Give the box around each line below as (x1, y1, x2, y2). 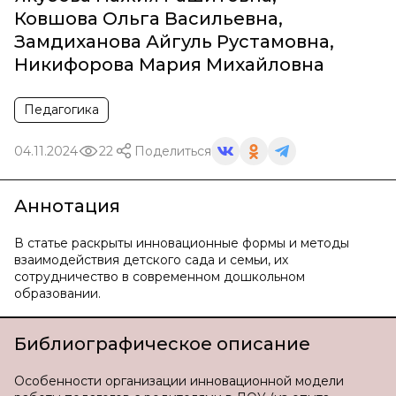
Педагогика (24, 102, 99, 118)
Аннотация (14, 195, 120, 217)
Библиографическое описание (14, 333, 310, 354)
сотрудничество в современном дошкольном (14, 269, 305, 285)
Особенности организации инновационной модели (14, 373, 344, 389)
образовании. (14, 286, 101, 301)
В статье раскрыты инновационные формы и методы (14, 235, 349, 251)
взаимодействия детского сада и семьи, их (14, 252, 288, 268)
